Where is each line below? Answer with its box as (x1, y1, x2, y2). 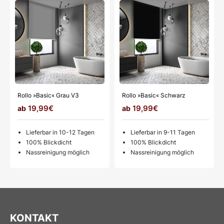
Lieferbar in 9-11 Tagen (130, 128, 195, 136)
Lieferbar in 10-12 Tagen (26, 128, 94, 136)
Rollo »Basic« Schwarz (122, 91, 185, 99)
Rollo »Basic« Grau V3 (17, 91, 79, 99)
